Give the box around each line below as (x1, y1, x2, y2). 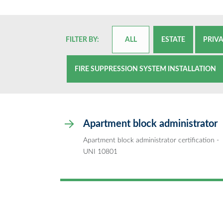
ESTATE (161, 35, 185, 43)
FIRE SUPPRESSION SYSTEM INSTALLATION (75, 65, 216, 73)
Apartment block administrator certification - (83, 136, 219, 144)
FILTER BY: (66, 35, 99, 43)
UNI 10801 (83, 147, 117, 155)
